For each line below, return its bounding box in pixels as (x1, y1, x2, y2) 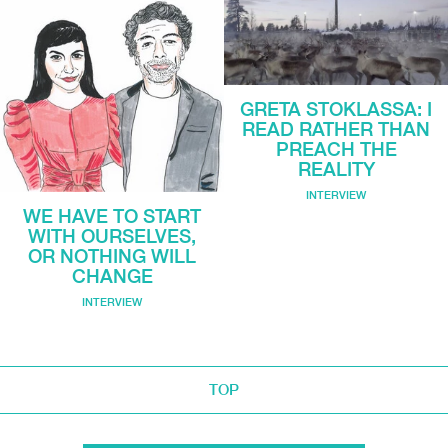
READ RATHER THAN (242, 117, 430, 140)
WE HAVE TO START (23, 205, 201, 228)
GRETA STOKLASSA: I (240, 97, 432, 120)
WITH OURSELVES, (28, 225, 196, 248)
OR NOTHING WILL (28, 245, 196, 268)
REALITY (297, 157, 375, 180)
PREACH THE (275, 137, 397, 160)
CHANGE (71, 265, 153, 288)
